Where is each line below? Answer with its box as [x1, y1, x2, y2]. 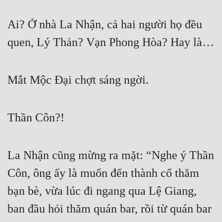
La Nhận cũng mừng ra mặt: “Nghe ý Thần [7, 149, 214, 162]
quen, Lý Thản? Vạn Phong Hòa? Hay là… [7, 36, 214, 49]
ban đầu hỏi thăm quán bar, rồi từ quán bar [7, 202, 212, 216]
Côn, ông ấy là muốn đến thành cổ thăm [7, 166, 199, 180]
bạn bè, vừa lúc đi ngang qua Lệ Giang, [7, 184, 197, 198]
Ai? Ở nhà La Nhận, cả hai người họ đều [7, 18, 202, 31]
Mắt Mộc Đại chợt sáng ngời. [7, 73, 149, 87]
